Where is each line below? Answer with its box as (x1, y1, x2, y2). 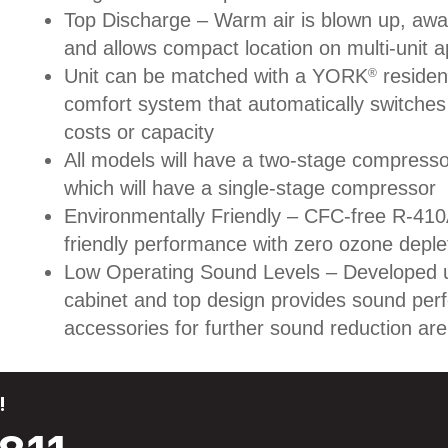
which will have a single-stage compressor (63, 176, 436, 199)
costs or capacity (63, 120, 214, 143)
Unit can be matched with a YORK (63, 64, 368, 87)
